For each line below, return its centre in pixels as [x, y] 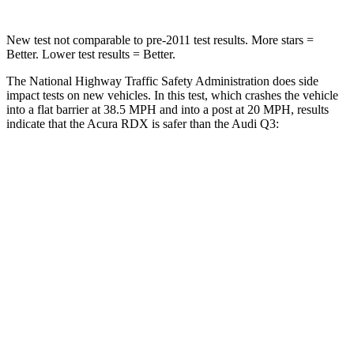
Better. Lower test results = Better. [91, 54]
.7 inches [257, 319]
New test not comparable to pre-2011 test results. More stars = [160, 40]
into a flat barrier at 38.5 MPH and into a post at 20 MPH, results [168, 109]
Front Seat [228, 210]
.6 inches [199, 319]
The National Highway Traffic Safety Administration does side [162, 81]
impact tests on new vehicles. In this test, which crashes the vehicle [172, 95]
